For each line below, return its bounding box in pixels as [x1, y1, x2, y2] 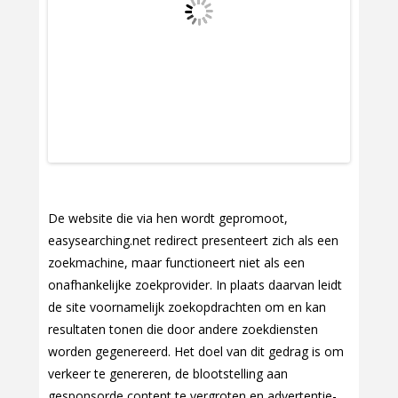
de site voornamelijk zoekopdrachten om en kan [48, 298, 326, 316]
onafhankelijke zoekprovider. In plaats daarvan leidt [48, 276, 342, 294]
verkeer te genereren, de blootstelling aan [48, 365, 288, 383]
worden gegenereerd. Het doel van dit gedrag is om [48, 343, 344, 361]
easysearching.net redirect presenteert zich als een [48, 232, 338, 250]
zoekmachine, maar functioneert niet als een [48, 254, 305, 272]
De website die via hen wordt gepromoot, [48, 210, 288, 227]
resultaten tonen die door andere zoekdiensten [48, 321, 318, 338]
